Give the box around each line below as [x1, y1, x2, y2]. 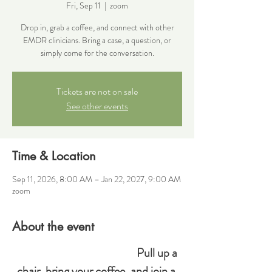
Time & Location [12, 148, 96, 164]
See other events [66, 99, 128, 113]
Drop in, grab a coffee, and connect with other [20, 21, 174, 33]
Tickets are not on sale [56, 84, 138, 98]
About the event [12, 219, 94, 234]
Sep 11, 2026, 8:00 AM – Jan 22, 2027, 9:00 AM [12, 173, 181, 185]
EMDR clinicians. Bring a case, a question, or [23, 34, 171, 46]
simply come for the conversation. [40, 47, 154, 59]
